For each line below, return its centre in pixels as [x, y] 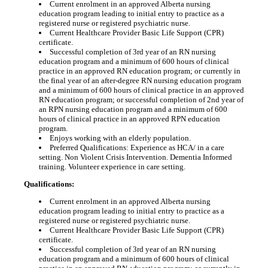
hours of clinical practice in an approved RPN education [129, 119]
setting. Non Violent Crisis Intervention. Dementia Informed [135, 157]
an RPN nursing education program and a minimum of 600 [133, 109]
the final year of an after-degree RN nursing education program [140, 80]
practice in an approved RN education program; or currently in [139, 71]
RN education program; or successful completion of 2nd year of [141, 100]
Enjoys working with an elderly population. [120, 138]
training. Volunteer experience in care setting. [112, 167]
